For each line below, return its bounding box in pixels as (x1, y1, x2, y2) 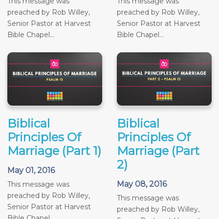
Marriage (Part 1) (7, 144, 101, 158)
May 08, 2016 (117, 179, 167, 189)
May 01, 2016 (7, 166, 55, 175)
